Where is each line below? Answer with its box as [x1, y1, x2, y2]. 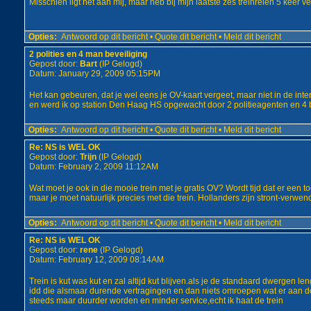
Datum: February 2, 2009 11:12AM [28, 162, 158, 171]
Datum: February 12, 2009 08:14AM [28, 255, 164, 264]
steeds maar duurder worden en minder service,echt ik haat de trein [28, 296, 283, 305]
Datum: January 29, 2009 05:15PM [28, 69, 160, 78]
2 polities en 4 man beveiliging [28, 49, 147, 59]
